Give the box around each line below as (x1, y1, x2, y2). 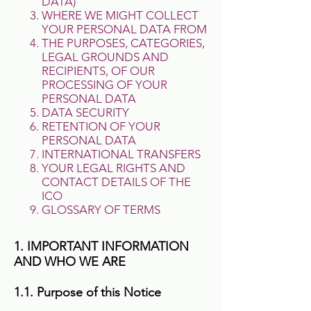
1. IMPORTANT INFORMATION (14, 239, 189, 254)
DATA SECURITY (42, 106, 129, 119)
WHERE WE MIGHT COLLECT (42, 8, 199, 22)
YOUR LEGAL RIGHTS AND (42, 161, 185, 175)
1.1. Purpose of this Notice (14, 285, 161, 300)
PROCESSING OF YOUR (42, 78, 167, 92)
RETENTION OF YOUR (42, 119, 160, 133)
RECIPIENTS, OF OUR (42, 64, 155, 78)
